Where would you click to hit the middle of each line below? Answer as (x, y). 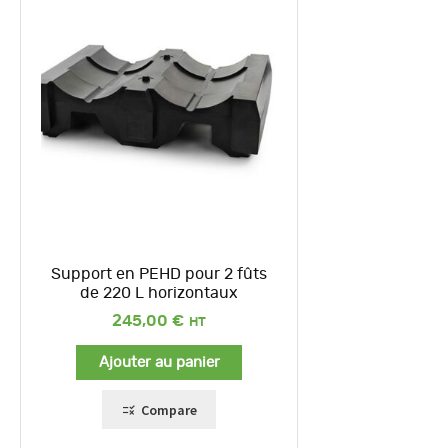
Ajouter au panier (159, 362)
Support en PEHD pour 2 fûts (159, 273)
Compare (168, 409)
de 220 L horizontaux (159, 292)
